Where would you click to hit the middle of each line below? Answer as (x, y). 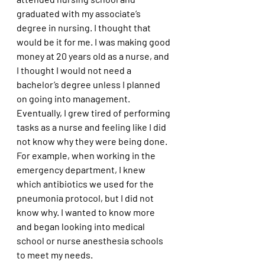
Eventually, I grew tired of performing (94, 112)
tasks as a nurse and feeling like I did (92, 127)
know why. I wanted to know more (87, 212)
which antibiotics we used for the (86, 183)
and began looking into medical (82, 226)
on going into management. (74, 98)
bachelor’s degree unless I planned (89, 84)
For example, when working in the (87, 155)
